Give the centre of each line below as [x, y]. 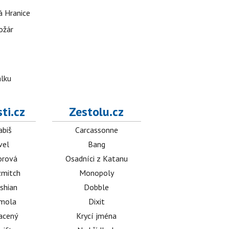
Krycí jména [97, 216]
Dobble [97, 187]
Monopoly [96, 173]
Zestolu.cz [97, 112]
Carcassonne [96, 130]
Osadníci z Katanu [96, 159]
